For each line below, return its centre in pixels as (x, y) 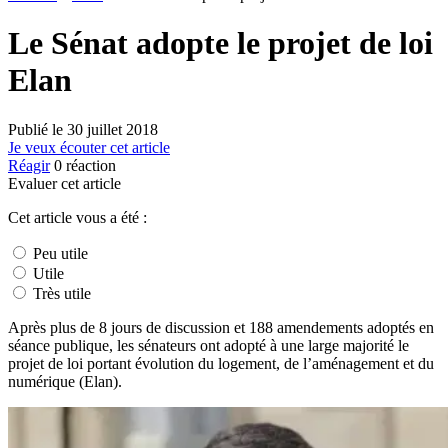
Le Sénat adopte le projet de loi (220, 43)
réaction (89, 165)
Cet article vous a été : (77, 217)
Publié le (37, 129)
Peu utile (58, 253)
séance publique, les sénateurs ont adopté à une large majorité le (208, 345)
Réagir (29, 165)
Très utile (60, 293)
